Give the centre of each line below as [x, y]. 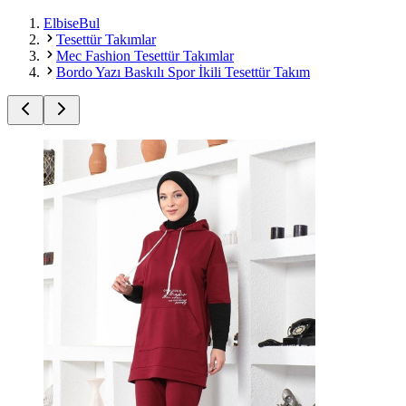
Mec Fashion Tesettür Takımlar [145, 55]
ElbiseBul [72, 23]
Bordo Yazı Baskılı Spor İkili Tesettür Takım [183, 72]
